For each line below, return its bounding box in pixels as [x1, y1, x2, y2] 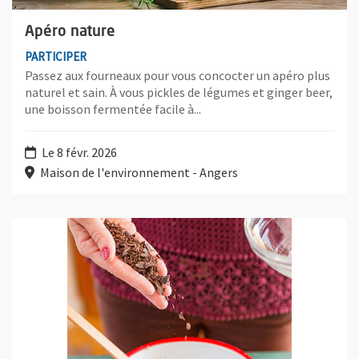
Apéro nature [25, 24, 115, 39]
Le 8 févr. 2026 [39, 144, 117, 161]
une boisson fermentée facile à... [25, 101, 201, 118]
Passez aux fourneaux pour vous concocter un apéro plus [25, 67, 330, 84]
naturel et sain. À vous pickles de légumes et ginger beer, [25, 84, 333, 101]
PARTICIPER [25, 48, 87, 64]
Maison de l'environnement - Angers [38, 164, 238, 181]
